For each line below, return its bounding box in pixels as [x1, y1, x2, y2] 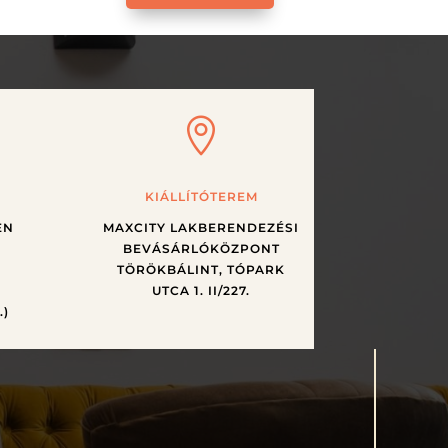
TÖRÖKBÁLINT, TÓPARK [117, 262, 286, 278]
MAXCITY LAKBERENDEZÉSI [103, 220, 300, 236]
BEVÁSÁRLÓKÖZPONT [122, 241, 280, 257]
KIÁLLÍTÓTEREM [144, 189, 258, 205]
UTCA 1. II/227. [152, 283, 251, 299]
